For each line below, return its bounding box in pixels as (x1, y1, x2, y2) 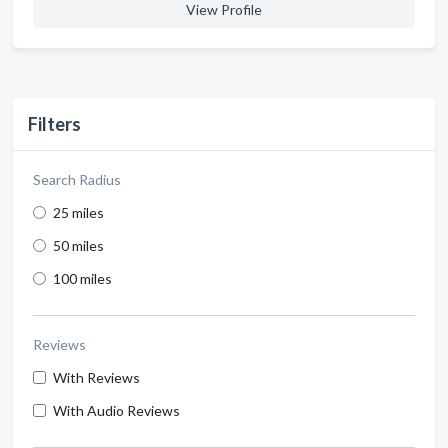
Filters (28, 112, 81, 135)
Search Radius (33, 170, 121, 188)
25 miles (53, 203, 104, 221)
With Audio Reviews (53, 401, 180, 419)
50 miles (53, 236, 104, 254)
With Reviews (53, 368, 140, 386)
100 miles (53, 269, 112, 287)
